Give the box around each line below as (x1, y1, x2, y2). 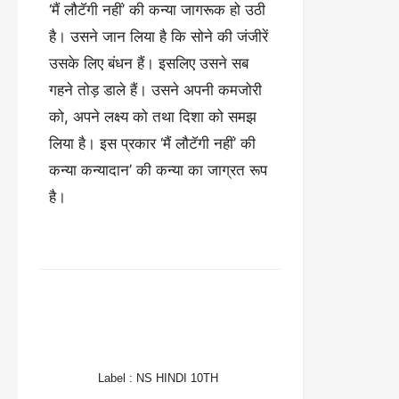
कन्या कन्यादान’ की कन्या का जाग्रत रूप (49, 161, 267, 179)
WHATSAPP (133, 341, 201, 355)
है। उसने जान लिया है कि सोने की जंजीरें (49, 28, 268, 45)
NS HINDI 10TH (136, 370, 218, 385)
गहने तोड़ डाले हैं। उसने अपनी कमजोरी (49, 81, 262, 99)
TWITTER (191, 300, 246, 314)
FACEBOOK (85, 300, 153, 314)
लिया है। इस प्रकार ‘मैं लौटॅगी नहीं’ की (49, 134, 256, 152)
